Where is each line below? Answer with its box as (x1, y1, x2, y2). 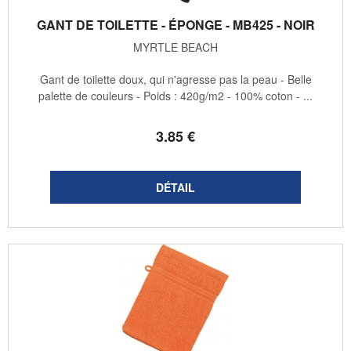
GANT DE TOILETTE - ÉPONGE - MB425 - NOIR (36, 16, 315, 34)
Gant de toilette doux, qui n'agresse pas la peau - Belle (39, 71, 312, 88)
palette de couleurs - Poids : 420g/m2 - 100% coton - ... (38, 88, 313, 104)
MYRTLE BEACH (133, 39, 218, 56)
